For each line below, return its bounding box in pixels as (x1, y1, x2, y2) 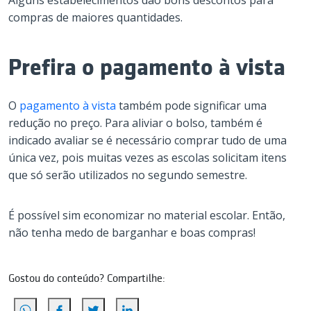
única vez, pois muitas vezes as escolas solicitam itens (8, 150, 287, 165)
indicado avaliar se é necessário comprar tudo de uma (8, 133, 287, 148)
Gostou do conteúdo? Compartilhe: (8, 272, 165, 285)
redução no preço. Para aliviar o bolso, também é (8, 115, 262, 131)
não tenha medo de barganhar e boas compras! (8, 225, 255, 240)
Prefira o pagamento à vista (8, 54, 285, 81)
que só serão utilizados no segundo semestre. (8, 167, 247, 183)
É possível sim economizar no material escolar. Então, (8, 208, 285, 223)
